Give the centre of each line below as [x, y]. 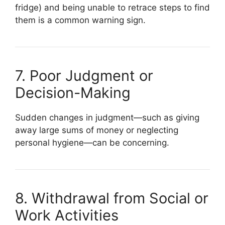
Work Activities [67, 215]
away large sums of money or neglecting [97, 130]
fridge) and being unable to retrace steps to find [113, 7]
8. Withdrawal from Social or [112, 198]
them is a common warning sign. [80, 20]
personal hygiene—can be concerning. [92, 142]
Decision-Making [73, 92]
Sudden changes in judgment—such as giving [107, 117]
